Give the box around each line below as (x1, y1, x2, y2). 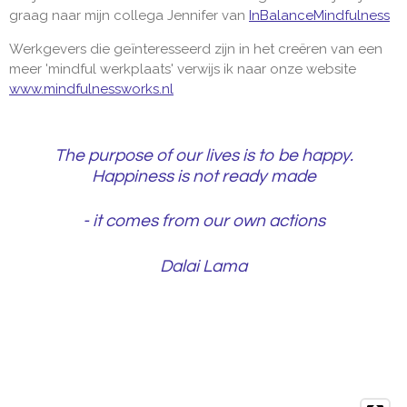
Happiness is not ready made (91, 167, 316, 186)
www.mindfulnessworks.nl (9, 80, 174, 97)
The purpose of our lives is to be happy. (54, 146, 353, 165)
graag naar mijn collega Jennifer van (9, 6, 249, 24)
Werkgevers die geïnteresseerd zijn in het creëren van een (9, 40, 382, 57)
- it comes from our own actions (82, 212, 325, 231)
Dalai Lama (160, 256, 247, 275)
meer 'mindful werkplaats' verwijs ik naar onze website (9, 60, 356, 77)
